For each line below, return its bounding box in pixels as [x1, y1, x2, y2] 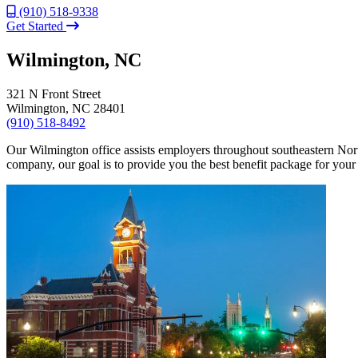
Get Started [6, 19, 66, 33]
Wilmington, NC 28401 [6, 101, 125, 115]
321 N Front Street [6, 86, 101, 101]
